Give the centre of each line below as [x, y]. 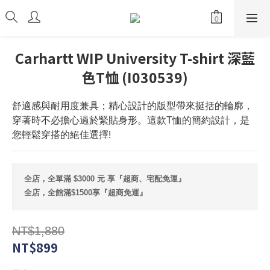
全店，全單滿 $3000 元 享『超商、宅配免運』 [105, 179]
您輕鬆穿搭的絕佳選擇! [61, 135]
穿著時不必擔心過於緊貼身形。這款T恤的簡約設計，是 [131, 120]
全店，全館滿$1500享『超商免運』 [86, 193]
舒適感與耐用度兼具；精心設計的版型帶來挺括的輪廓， [133, 106]
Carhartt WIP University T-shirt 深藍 [135, 58]
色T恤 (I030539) [135, 77]
